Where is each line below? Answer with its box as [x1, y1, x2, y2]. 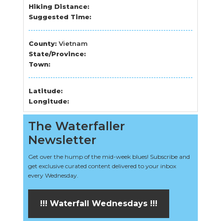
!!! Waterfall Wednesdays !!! [40, 198, 158, 208]
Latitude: [29, 86, 63, 95]
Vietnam [59, 39, 88, 47]
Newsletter [28, 132, 97, 147]
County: [29, 39, 59, 47]
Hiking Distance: [29, 2, 90, 10]
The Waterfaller [28, 118, 125, 133]
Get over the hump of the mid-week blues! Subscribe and [28, 152, 190, 160]
